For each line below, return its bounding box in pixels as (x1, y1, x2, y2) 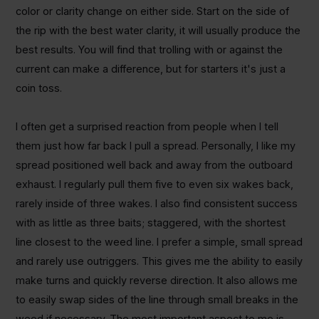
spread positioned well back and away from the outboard (15, 159, 293, 172)
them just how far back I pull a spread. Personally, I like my (15, 140, 296, 152)
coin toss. (15, 82, 62, 95)
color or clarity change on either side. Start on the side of (15, 5, 289, 18)
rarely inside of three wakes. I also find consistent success (15, 197, 298, 210)
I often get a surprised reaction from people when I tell (15, 120, 278, 133)
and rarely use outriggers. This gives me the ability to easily (15, 255, 303, 268)
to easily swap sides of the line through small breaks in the (15, 293, 298, 306)
